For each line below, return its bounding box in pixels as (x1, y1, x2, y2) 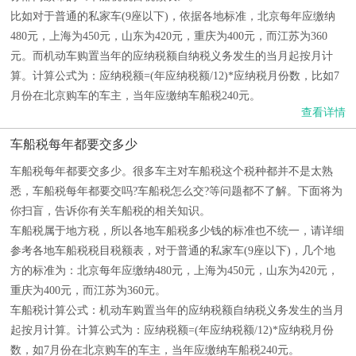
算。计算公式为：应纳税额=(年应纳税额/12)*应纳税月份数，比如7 (10, 70, 339, 82)
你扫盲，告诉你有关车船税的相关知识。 (10, 205, 211, 217)
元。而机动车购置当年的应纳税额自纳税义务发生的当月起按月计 (10, 50, 333, 62)
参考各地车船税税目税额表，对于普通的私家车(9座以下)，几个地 (10, 245, 335, 257)
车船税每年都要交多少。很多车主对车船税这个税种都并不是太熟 (10, 165, 333, 177)
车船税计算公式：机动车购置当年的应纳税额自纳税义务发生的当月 (10, 304, 344, 316)
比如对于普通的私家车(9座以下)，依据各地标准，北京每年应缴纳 (10, 10, 335, 22)
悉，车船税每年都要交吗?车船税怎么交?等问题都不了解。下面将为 (10, 185, 342, 197)
